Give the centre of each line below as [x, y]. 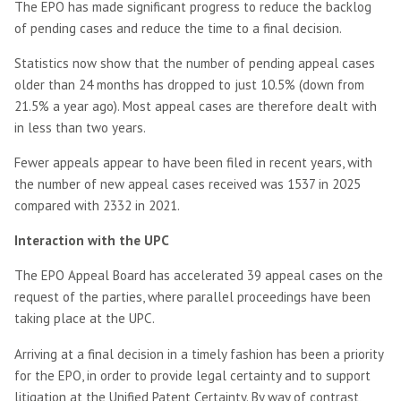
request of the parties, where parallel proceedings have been [192, 297]
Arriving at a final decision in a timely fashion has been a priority [199, 354]
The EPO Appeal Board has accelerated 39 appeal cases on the [199, 276]
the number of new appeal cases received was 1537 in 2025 [188, 184]
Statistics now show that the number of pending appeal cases [195, 63]
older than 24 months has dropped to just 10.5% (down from [189, 85]
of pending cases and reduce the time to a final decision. [178, 28]
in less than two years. [80, 128]
